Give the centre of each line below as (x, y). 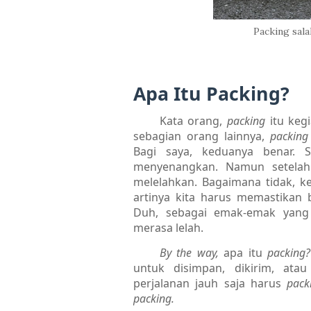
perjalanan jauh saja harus (210, 283)
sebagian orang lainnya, (202, 136)
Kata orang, (193, 120)
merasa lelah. (168, 227)
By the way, (192, 252)
